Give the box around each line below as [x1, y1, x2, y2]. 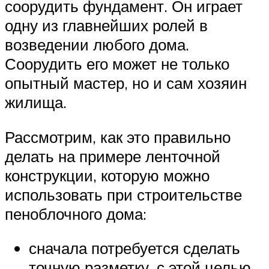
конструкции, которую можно [5, 165, 210, 185]
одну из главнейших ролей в [5, 16, 208, 35]
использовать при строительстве [5, 184, 242, 204]
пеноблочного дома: [5, 204, 147, 223]
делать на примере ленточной [5, 146, 220, 166]
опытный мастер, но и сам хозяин [5, 73, 247, 93]
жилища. [5, 92, 67, 112]
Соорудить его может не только [5, 54, 229, 74]
